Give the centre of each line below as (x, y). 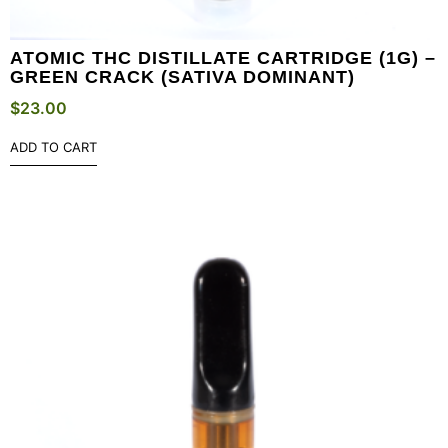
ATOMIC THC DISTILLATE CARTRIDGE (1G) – (223, 58)
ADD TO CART (53, 147)
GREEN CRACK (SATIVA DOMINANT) (182, 77)
